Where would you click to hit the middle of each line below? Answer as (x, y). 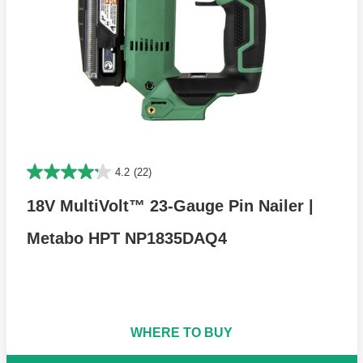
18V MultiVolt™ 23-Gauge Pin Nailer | (170, 205)
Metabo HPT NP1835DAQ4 (126, 238)
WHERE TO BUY (181, 332)
